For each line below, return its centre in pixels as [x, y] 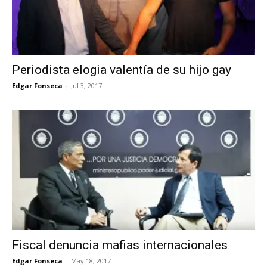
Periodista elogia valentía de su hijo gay [122, 70]
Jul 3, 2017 [86, 86]
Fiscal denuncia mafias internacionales [120, 245]
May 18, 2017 [91, 260]
